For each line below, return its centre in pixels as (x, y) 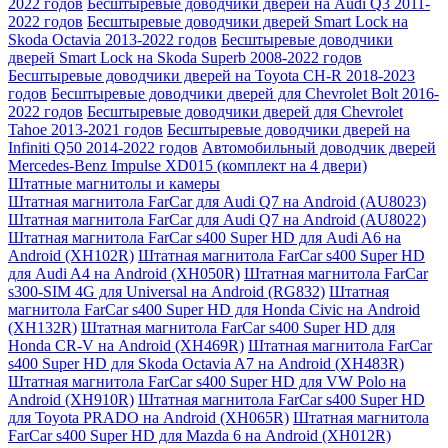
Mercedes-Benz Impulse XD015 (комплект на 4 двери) (187, 165)
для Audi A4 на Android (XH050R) (124, 273)
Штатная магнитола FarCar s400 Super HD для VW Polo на (207, 381)
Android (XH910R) (71, 399)
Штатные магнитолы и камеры (114, 183)
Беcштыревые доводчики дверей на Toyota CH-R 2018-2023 (211, 75)
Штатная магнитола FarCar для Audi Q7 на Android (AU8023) (217, 201)
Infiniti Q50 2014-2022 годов (103, 147)
